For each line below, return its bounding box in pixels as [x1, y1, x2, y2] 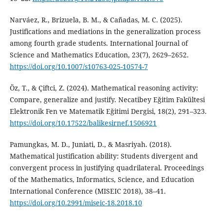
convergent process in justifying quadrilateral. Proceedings [9, 163, 204, 173]
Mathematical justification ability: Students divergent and [9, 151, 198, 161]
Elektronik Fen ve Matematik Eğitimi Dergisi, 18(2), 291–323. [9, 107, 207, 116]
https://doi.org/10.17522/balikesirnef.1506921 [9, 118, 157, 128]
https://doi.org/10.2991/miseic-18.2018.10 [9, 198, 142, 208]
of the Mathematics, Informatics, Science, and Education [9, 175, 194, 184]
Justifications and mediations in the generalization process [9, 27, 200, 36]
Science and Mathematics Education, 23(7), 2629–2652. [9, 50, 189, 60]
